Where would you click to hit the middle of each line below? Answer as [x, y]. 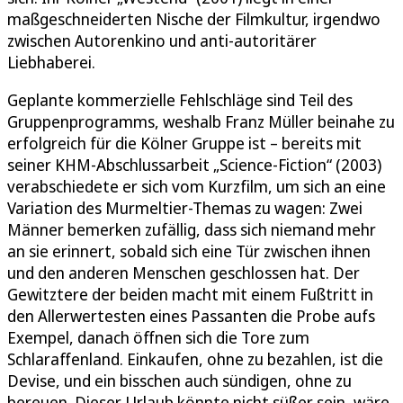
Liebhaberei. [51, 62]
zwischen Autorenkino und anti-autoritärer [162, 40]
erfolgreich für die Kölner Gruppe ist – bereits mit [184, 143]
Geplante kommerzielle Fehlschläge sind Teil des [180, 99]
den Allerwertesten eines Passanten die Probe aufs [191, 315]
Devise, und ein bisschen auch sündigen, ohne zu [179, 380]
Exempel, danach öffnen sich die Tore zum [158, 337]
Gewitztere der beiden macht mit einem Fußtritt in [190, 294]
